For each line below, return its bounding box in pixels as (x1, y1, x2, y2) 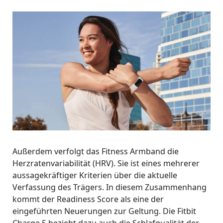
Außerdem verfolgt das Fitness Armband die (12, 146, 179, 157)
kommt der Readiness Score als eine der (12, 194, 164, 205)
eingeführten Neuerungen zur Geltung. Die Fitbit (12, 206, 196, 217)
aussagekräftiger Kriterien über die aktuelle (12, 170, 177, 181)
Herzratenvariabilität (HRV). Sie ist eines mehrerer (12, 158, 200, 169)
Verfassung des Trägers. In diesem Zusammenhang (12, 182, 207, 193)
